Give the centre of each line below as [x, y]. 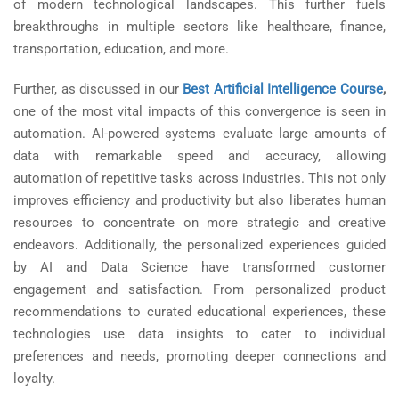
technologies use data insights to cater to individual [199, 334]
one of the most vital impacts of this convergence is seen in [199, 112]
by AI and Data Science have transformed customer [199, 268]
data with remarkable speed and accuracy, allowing [199, 156]
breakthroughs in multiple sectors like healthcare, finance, [199, 27]
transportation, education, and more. [123, 49]
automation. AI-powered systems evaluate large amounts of [199, 134]
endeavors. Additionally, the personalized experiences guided [199, 245]
